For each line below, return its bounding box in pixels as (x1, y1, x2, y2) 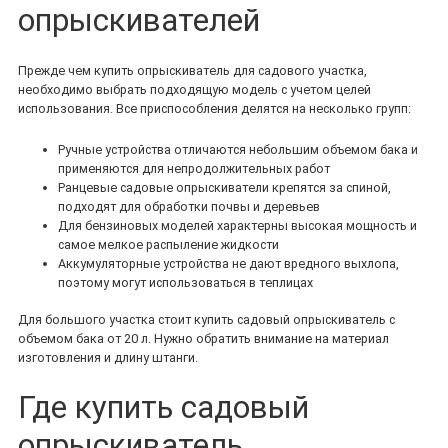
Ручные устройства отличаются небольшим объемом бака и (58, 142, 418, 158)
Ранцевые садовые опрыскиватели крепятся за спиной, (58, 180, 391, 196)
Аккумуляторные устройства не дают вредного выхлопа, (58, 256, 399, 272)
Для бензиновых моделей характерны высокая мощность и (58, 218, 417, 234)
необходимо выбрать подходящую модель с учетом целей (18, 82, 371, 98)
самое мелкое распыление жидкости (58, 237, 279, 253)
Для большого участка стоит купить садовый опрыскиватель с (18, 312, 395, 328)
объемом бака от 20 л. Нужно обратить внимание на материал (18, 331, 389, 347)
